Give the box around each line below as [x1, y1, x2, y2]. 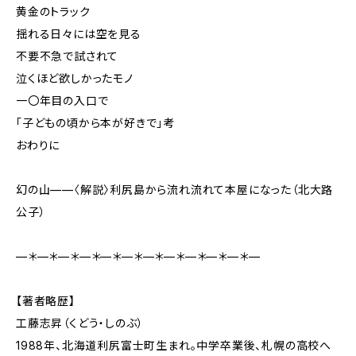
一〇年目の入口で [16, 94, 109, 107]
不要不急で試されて [16, 49, 119, 63]
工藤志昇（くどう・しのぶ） [16, 316, 144, 330]
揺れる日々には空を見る [16, 27, 141, 41]
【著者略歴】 [16, 294, 75, 308]
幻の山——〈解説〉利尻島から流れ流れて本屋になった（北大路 [16, 183, 334, 196]
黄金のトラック [16, 5, 91, 18]
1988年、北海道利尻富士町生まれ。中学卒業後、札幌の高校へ [16, 339, 331, 352]
